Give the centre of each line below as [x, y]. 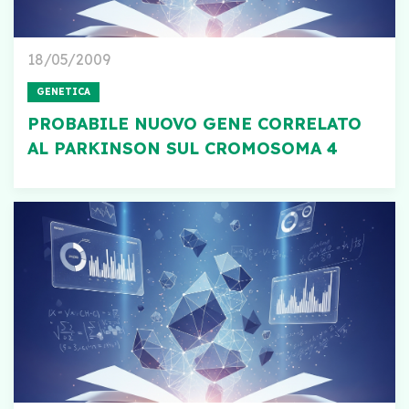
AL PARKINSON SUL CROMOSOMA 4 [183, 148]
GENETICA [63, 92]
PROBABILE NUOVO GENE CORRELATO [194, 124]
